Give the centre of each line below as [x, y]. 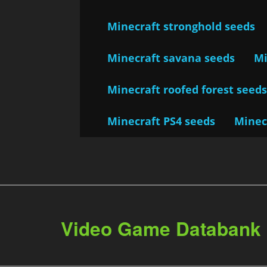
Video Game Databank [161, 228]
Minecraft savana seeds [171, 58]
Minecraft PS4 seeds [162, 121]
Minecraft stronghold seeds [181, 26]
